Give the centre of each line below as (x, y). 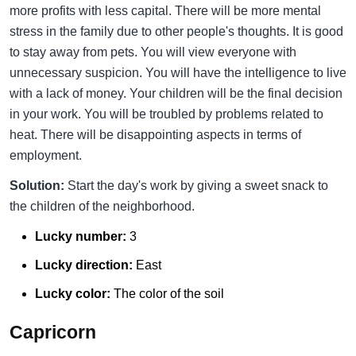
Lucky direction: (84, 265)
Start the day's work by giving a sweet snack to (196, 186)
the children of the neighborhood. (102, 207)
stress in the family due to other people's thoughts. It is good (176, 32)
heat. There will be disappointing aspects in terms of (155, 135)
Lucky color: (74, 293)
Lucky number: (82, 237)
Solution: (37, 186)
